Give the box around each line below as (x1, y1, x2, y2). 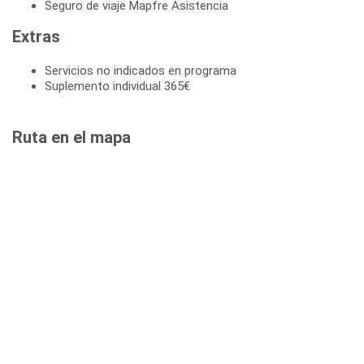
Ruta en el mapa (12, 128, 131, 148)
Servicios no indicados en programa (45, 63, 236, 79)
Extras (12, 27, 60, 47)
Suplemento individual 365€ (45, 79, 190, 94)
